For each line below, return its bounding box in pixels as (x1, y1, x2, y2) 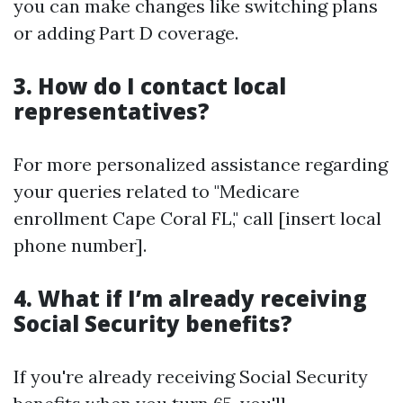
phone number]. (13, 234, 147, 256)
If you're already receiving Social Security (13, 365, 368, 388)
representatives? (13, 96, 210, 126)
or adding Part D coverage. (13, 22, 238, 44)
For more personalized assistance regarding (13, 153, 388, 175)
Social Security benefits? (13, 309, 292, 338)
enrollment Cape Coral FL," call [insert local (13, 207, 381, 229)
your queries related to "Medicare (13, 180, 300, 202)
